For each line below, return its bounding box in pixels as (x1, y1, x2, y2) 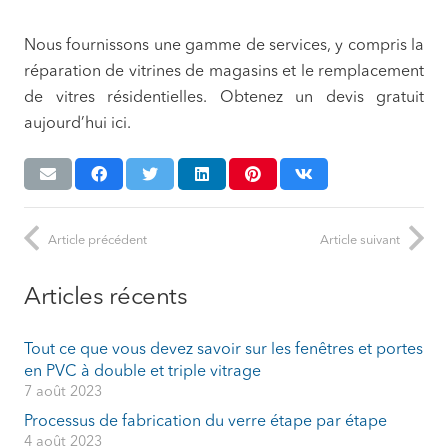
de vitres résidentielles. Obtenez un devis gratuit (24, 90, 424, 107)
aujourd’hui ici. (24, 116, 131, 133)
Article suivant (320, 233, 400, 247)
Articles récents (24, 285, 188, 310)
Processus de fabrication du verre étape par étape (24, 413, 387, 430)
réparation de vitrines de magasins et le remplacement (24, 64, 424, 81)
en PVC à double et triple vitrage (24, 363, 261, 380)
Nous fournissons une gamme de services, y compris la (24, 38, 424, 55)
